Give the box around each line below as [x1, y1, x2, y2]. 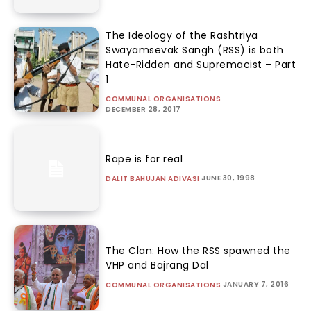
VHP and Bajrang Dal [106, 258, 209, 273]
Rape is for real [106, 152, 183, 167]
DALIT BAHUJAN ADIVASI [106, 174, 200, 185]
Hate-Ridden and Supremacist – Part [106, 57, 296, 72]
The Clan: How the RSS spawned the [106, 244, 291, 258]
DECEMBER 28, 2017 [106, 103, 181, 115]
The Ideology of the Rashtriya [106, 28, 258, 42]
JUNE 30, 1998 [201, 173, 255, 184]
